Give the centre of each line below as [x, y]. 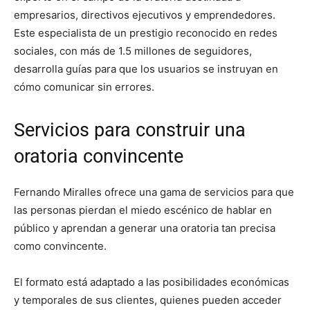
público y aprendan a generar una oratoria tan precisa [145, 228]
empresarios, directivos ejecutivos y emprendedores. [145, 15]
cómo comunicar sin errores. [84, 86]
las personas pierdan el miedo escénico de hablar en [143, 210]
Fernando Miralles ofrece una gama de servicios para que [154, 192]
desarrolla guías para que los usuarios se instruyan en [146, 69]
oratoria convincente [99, 156]
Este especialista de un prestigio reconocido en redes [146, 33]
